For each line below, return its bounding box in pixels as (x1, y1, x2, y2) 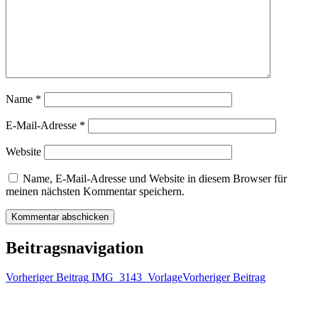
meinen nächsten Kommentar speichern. (6, 185, 185, 197)
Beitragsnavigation (6, 238, 143, 257)
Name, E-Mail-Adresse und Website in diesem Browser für (23, 172, 287, 185)
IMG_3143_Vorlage (89, 271, 182, 284)
